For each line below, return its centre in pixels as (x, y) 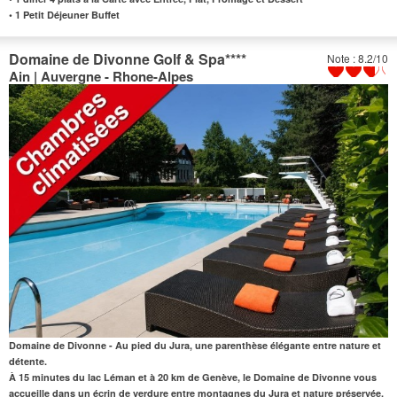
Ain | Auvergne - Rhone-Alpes (101, 77)
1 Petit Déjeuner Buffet (66, 15)
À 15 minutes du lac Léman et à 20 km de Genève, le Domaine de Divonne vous (193, 377)
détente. (28, 361)
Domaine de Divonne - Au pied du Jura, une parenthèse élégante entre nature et (195, 345)
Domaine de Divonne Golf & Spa (117, 59)
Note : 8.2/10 (358, 58)
